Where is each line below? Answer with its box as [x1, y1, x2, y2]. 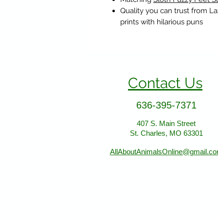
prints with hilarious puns [120, 18, 203, 27]
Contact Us [128, 74, 202, 92]
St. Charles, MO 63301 [129, 129, 203, 138]
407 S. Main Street [137, 119, 196, 128]
